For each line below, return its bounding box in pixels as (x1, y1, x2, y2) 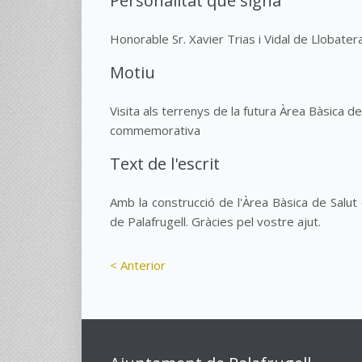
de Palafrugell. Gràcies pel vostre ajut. (109, 213, 321, 229)
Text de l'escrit (109, 153, 220, 175)
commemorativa (109, 122, 200, 138)
